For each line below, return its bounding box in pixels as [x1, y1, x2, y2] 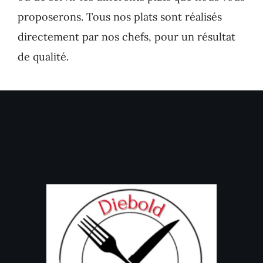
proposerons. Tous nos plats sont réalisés [17, 9, 222, 23]
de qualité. [17, 49, 69, 63]
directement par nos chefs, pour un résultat [17, 29, 235, 43]
